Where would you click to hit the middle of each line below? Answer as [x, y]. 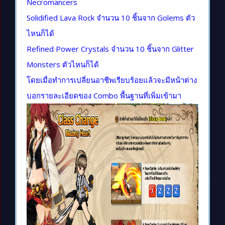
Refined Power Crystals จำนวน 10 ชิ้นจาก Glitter [110, 49]
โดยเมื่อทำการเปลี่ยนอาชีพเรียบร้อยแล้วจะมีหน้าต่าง [112, 80]
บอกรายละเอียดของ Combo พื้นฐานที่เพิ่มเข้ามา [104, 96]
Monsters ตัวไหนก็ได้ [63, 65]
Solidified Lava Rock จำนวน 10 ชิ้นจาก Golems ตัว [111, 18]
